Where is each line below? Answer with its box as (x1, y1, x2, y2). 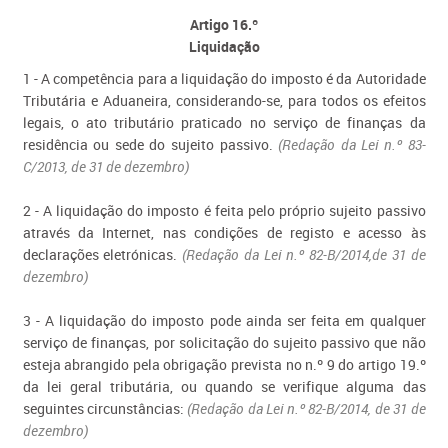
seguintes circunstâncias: (22, 399, 188, 418)
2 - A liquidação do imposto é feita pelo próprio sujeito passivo (22, 201, 426, 220)
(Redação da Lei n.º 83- (278, 135, 426, 154)
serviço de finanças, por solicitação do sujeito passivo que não (22, 333, 426, 352)
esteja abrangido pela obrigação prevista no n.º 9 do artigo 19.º (22, 355, 426, 374)
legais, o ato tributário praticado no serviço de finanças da (22, 113, 426, 132)
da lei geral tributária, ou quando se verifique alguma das (22, 377, 426, 396)
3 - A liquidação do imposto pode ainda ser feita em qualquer (22, 311, 426, 330)
